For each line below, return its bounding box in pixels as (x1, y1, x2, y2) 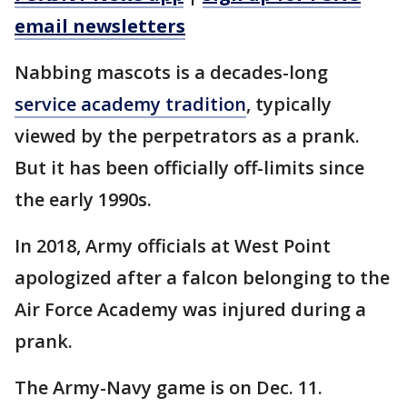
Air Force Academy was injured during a (15, 297, 366, 323)
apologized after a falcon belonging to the (15, 265, 390, 291)
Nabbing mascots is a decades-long (15, 60, 328, 85)
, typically (246, 92, 332, 117)
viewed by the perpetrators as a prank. (15, 124, 360, 149)
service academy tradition (15, 92, 246, 117)
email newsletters (15, 14, 185, 39)
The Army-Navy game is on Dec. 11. (15, 375, 323, 401)
